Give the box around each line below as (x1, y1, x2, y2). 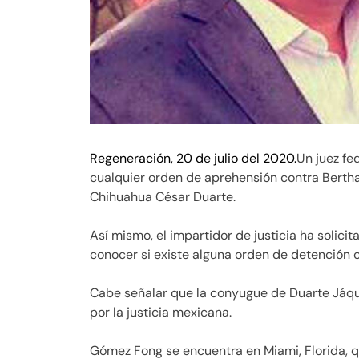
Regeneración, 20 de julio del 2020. (90, 150, 296, 167)
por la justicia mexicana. (90, 304, 232, 321)
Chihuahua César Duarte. (90, 188, 236, 206)
